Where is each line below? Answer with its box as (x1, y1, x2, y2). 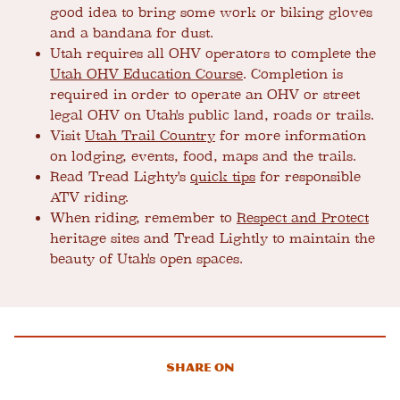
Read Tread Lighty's (50, 169, 190, 186)
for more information (215, 128, 366, 145)
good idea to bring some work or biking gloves (50, 4, 372, 21)
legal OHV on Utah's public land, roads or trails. (50, 107, 374, 124)
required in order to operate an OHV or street (50, 87, 360, 104)
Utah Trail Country (85, 128, 215, 145)
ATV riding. (50, 189, 129, 206)
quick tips (190, 169, 255, 186)
